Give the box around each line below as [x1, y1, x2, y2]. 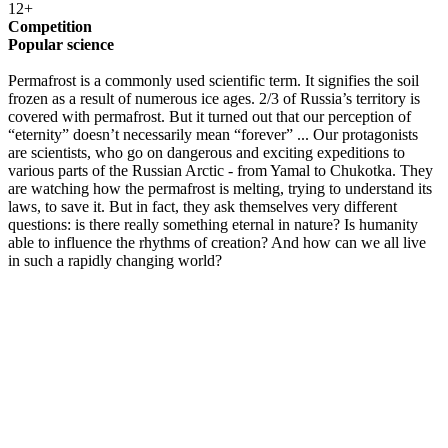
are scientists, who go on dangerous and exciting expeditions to [8, 143, 405, 161]
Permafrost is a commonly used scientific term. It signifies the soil [8, 71, 419, 89]
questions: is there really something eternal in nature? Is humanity [8, 215, 418, 233]
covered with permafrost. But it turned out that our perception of [8, 107, 411, 125]
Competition [8, 17, 92, 35]
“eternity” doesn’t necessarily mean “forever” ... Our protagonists [8, 125, 418, 143]
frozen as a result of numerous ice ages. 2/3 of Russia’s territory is [8, 89, 420, 107]
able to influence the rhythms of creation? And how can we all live [8, 233, 426, 251]
